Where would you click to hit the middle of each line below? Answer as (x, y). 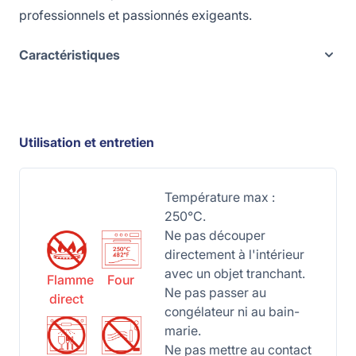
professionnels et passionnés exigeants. (135, 15)
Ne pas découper (215, 235)
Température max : (219, 197)
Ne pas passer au (215, 292)
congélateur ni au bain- (232, 311)
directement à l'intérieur (234, 254)
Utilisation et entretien (87, 142)
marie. (182, 331)
